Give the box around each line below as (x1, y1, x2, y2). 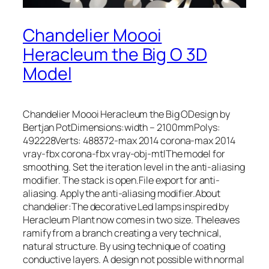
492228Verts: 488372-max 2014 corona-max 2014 (23, 133, 235, 147)
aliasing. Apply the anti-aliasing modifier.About (23, 186, 221, 200)
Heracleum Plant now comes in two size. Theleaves (23, 213, 240, 226)
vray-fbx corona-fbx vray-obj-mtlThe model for (23, 147, 225, 160)
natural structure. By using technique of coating (23, 239, 226, 253)
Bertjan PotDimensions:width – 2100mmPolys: (23, 120, 220, 134)
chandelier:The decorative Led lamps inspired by (23, 199, 229, 213)
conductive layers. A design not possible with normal (23, 252, 244, 266)
